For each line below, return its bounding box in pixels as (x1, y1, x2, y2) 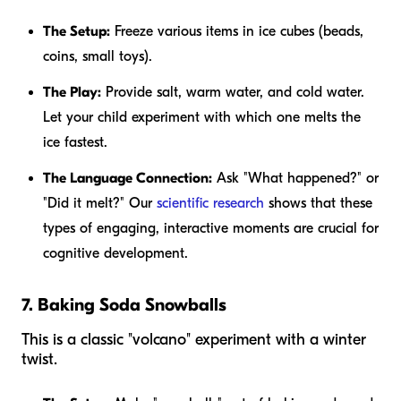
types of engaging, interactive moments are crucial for (43, 219, 379, 236)
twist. (21, 349, 57, 369)
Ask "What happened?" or (212, 169, 379, 186)
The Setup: (43, 22, 110, 39)
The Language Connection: (43, 169, 212, 186)
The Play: (43, 83, 101, 100)
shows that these (264, 194, 372, 211)
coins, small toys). (43, 47, 152, 64)
